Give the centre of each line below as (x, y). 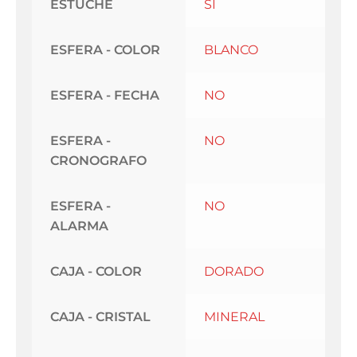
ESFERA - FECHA (104, 96)
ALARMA (79, 226)
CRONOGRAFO (98, 161)
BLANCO (231, 50)
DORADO (233, 272)
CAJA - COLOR (96, 272)
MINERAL (234, 317)
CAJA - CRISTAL (100, 317)
